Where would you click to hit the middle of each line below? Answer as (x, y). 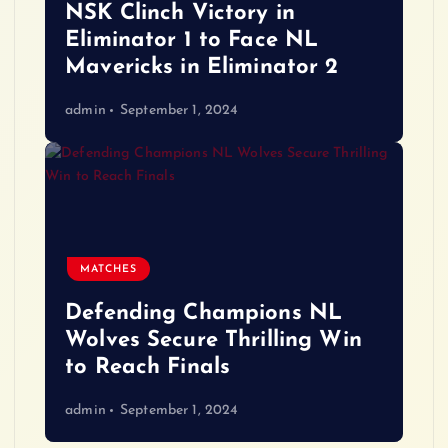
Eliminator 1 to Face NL (192, 41)
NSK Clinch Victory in (180, 14)
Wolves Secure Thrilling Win (213, 341)
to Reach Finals (148, 368)
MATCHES (109, 269)
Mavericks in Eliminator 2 (202, 68)
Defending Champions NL (204, 314)
